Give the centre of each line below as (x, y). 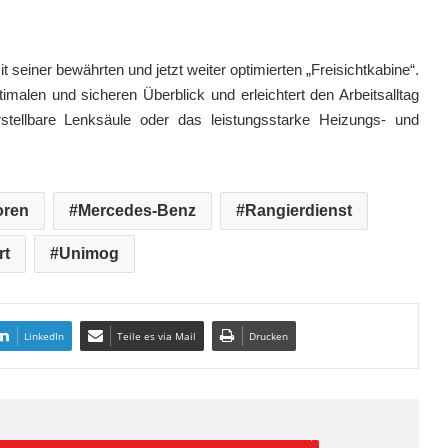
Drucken (268, 335)
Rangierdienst (298, 210)
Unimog (88, 253)
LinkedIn (44, 335)
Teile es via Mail (156, 335)
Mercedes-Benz (137, 210)
